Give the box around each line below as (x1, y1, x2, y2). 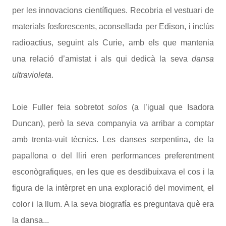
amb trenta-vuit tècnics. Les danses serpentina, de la (12, 135, 214, 144)
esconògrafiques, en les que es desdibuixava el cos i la (12, 167, 214, 176)
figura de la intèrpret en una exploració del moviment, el (12, 184, 214, 192)
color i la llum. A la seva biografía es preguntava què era (12, 200, 214, 208)
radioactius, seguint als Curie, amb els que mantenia (12, 38, 214, 47)
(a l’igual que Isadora (131, 103, 214, 111)
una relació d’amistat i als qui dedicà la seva (12, 54, 192, 63)
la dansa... (12, 216, 49, 224)
